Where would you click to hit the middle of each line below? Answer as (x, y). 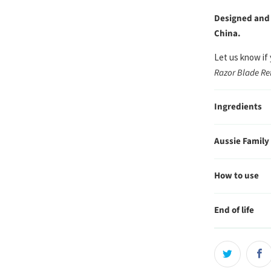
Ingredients (238, 107)
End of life (234, 211)
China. (227, 34)
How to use (237, 176)
